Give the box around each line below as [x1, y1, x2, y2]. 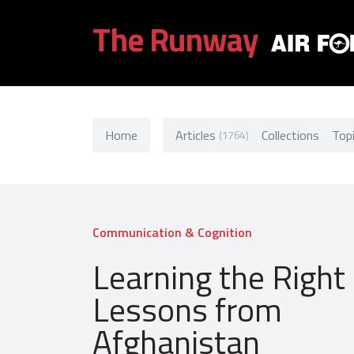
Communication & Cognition [92, 222, 252, 242]
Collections [261, 125, 319, 145]
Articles [175, 125, 216, 145]
